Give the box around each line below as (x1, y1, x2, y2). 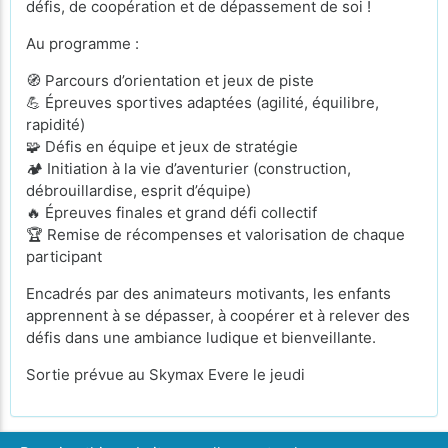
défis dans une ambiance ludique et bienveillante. (26, 328, 376, 347)
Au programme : (26, 34, 139, 53)
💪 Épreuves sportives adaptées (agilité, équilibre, (26, 93, 379, 112)
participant (26, 247, 102, 266)
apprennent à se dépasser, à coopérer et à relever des (26, 306, 410, 325)
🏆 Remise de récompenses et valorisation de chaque (26, 225, 405, 244)
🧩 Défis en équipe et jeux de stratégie (26, 137, 298, 156)
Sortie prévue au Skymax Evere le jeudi (26, 365, 309, 384)
